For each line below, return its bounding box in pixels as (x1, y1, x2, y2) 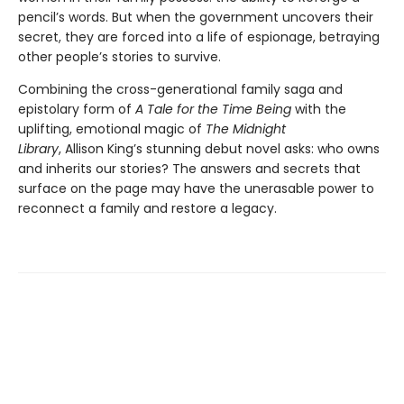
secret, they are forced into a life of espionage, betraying (18, 28, 380, 47)
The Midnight (206, 120, 286, 139)
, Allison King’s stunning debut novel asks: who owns (59, 140, 380, 159)
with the (291, 100, 346, 119)
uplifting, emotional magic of (18, 120, 206, 139)
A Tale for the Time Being (135, 100, 291, 119)
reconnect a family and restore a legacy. (18, 199, 280, 218)
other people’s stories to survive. (18, 48, 221, 67)
